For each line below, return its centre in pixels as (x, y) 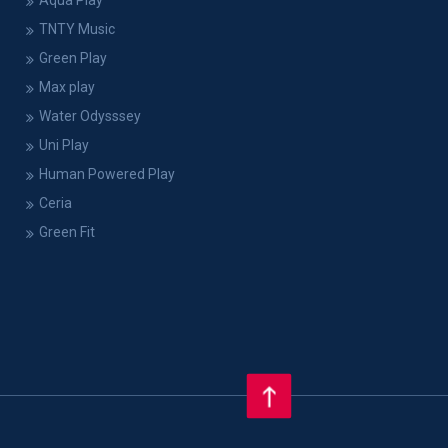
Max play (66, 87)
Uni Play (63, 145)
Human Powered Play (106, 174)
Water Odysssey (89, 116)
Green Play (72, 58)
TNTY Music (76, 29)
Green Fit (66, 232)
